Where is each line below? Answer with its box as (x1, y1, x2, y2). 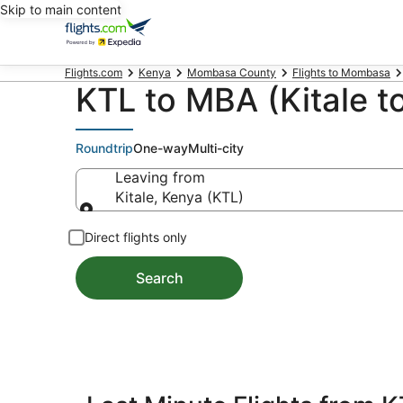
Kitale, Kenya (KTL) (115, 188, 244, 206)
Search (135, 269, 184, 287)
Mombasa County (187, 66, 276, 79)
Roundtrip (76, 140, 133, 156)
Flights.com (65, 66, 122, 79)
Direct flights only (85, 229, 187, 245)
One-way (133, 140, 188, 156)
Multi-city (188, 140, 244, 156)
